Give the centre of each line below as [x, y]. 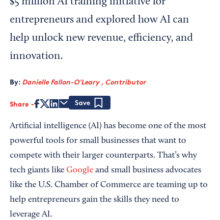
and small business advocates [147, 170]
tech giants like [38, 170]
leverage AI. [31, 215]
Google [80, 170]
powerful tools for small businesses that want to [98, 141]
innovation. [36, 56]
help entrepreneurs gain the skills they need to [95, 200]
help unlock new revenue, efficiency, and [101, 38]
